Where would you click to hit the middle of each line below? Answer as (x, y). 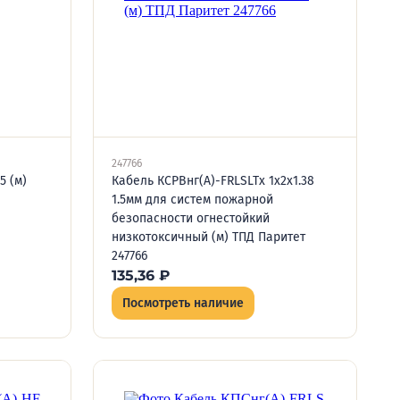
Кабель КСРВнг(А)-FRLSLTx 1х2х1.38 (213, 181)
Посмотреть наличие (183, 303)
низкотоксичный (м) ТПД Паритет (208, 237)
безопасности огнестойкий (191, 218)
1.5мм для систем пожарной (192, 200)
